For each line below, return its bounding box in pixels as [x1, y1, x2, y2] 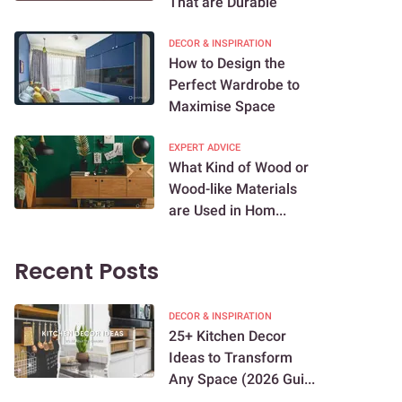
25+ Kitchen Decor [168, 328, 286, 345]
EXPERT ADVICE [168, 142, 240, 153]
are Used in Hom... [168, 202, 286, 219]
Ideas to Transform [168, 349, 293, 366]
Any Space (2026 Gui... [168, 371, 315, 388]
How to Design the [168, 55, 285, 72]
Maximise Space [168, 98, 275, 115]
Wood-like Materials [168, 180, 297, 197]
